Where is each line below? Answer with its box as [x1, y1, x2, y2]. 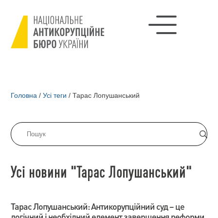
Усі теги [43, 91, 67, 99]
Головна [11, 91, 37, 99]
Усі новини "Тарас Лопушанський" [11, 162, 192, 182]
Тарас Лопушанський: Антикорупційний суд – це [11, 200, 185, 212]
